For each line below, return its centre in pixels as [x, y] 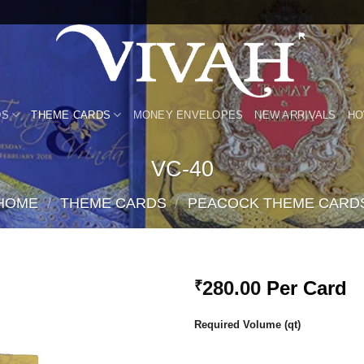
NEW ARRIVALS [295, 115]
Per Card [304, 288]
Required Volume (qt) [247, 325]
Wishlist [138, 330]
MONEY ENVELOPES [188, 115]
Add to [138, 316]
